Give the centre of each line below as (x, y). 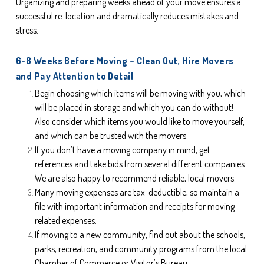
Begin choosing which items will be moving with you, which (140, 93)
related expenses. (66, 221)
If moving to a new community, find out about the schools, (140, 235)
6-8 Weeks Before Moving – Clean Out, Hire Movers (125, 61)
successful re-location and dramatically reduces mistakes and (127, 16)
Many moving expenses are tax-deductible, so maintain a (137, 192)
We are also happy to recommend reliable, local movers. (135, 178)
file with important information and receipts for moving (135, 207)
